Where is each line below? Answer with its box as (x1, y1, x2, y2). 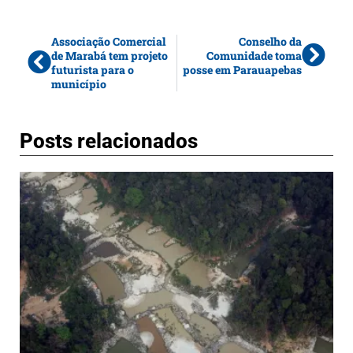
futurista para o (51, 62, 134, 78)
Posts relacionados (20, 129, 198, 154)
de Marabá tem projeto (51, 48, 168, 64)
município (51, 76, 106, 92)
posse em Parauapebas (183, 62, 302, 78)
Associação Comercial (51, 34, 165, 50)
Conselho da (239, 34, 302, 50)
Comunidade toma (206, 48, 302, 64)
